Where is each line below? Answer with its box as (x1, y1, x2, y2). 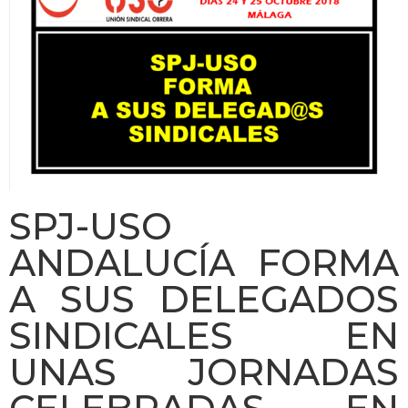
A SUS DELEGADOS (9, 277, 399, 322)
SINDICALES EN (9, 313, 399, 359)
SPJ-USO (9, 204, 172, 250)
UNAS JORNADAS (9, 350, 399, 395)
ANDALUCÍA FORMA (9, 240, 399, 286)
